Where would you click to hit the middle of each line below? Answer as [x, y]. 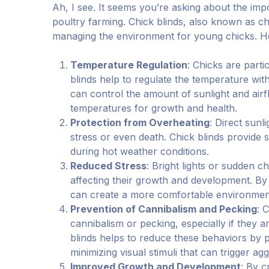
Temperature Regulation [129, 65]
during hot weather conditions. [140, 151]
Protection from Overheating [140, 122]
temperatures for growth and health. [154, 108]
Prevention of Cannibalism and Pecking [164, 209]
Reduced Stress [108, 166]
